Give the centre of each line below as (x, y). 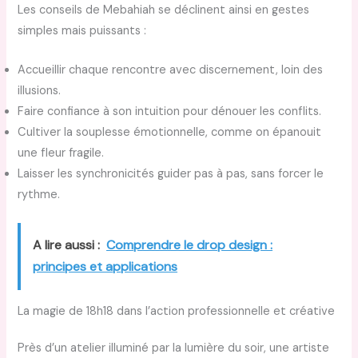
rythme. (39, 195)
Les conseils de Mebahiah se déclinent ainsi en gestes (164, 10)
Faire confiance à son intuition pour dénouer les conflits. (170, 112)
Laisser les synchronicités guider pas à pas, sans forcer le (171, 174)
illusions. (40, 91)
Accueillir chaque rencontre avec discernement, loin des (171, 70)
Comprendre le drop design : (190, 245)
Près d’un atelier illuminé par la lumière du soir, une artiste (174, 348)
